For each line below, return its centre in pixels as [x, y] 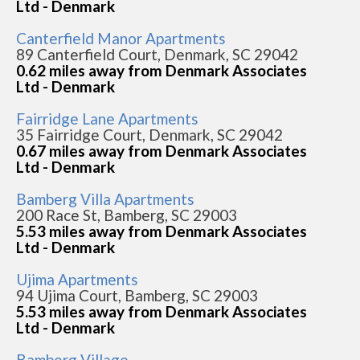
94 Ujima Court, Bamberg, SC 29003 [137, 296]
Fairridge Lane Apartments [107, 119]
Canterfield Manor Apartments [121, 39]
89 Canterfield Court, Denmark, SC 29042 [157, 55]
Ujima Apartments [77, 280]
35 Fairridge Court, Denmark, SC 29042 [149, 135]
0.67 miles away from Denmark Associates [162, 151]
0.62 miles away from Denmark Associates [162, 71]
